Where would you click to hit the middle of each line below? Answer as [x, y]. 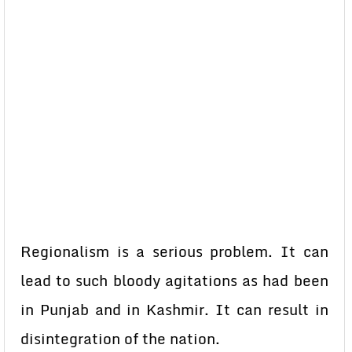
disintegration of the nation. [120, 339]
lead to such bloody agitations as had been [174, 280]
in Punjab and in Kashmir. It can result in [174, 310]
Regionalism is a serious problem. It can [174, 251]
